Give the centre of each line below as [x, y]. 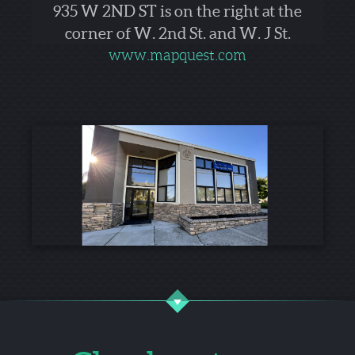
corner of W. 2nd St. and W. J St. [177, 33]
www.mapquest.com [177, 55]
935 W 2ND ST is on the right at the [177, 11]
